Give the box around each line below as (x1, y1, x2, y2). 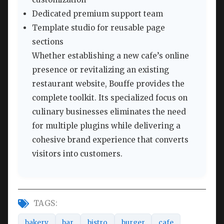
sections (32, 37, 63, 47)
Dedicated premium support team (32, 9, 163, 19)
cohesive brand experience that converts (32, 135, 188, 145)
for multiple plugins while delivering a (32, 121, 180, 131)
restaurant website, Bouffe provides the (32, 79, 184, 89)
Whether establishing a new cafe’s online (32, 51, 189, 61)
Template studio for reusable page (32, 23, 165, 33)
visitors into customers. (32, 149, 122, 159)
